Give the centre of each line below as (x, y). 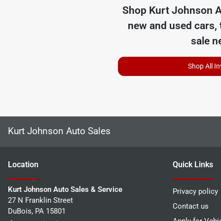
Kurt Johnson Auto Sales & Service (65, 189)
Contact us (191, 206)
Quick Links (193, 164)
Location (23, 164)
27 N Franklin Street (40, 200)
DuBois (20, 211)
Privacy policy (195, 191)
